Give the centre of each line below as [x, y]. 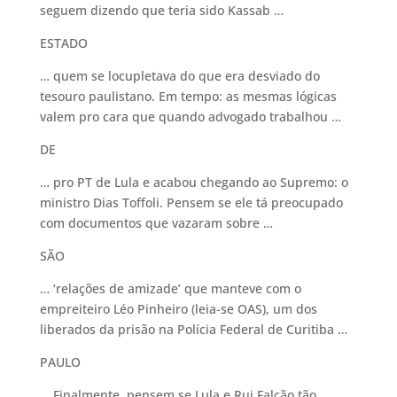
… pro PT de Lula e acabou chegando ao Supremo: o [194, 182]
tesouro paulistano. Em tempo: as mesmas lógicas [188, 96]
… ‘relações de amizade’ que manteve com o [170, 288]
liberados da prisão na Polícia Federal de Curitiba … [193, 329]
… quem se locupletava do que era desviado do [179, 76]
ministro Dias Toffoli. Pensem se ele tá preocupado [191, 202]
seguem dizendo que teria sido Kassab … [161, 10]
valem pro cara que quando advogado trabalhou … [190, 117]
